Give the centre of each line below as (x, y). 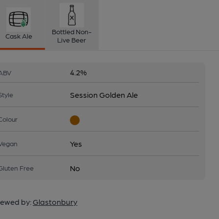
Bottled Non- (72, 31)
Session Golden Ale (104, 95)
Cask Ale (19, 35)
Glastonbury (55, 202)
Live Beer (72, 40)
